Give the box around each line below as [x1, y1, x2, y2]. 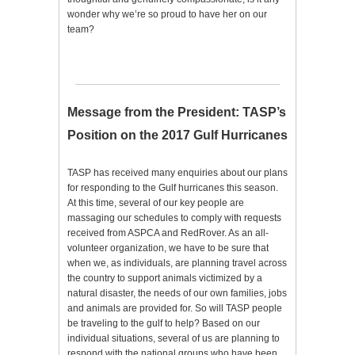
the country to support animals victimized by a [67, 273, 262, 284]
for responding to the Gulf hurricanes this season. [67, 182, 283, 194]
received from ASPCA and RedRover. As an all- [67, 227, 269, 239]
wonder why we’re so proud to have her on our [67, 9, 267, 21]
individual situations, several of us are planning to [67, 333, 280, 345]
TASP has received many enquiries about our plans [67, 167, 288, 179]
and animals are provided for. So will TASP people [67, 303, 282, 315]
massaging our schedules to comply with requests [67, 212, 281, 224]
